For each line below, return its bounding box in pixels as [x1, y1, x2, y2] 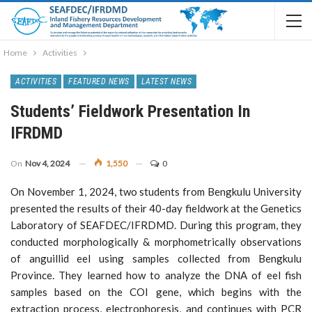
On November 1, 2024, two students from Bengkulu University [10, 185, 302, 198]
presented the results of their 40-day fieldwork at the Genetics [10, 202, 302, 214]
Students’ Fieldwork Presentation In [10, 102, 250, 121]
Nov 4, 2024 [25, 158, 70, 169]
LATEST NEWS [141, 77, 192, 86]
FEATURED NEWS [68, 77, 130, 86]
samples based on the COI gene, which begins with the [10, 286, 302, 298]
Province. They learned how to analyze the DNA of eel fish [10, 269, 302, 281]
